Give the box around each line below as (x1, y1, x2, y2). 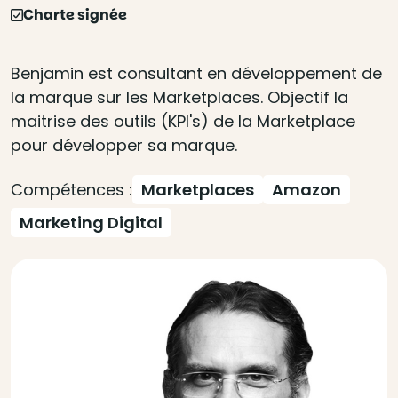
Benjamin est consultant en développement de (11, 62, 382, 84)
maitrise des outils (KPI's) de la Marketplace (11, 110, 355, 132)
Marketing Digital (20, 211, 163, 234)
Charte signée (23, 4, 127, 25)
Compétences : (11, 179, 132, 201)
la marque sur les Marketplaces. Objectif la (11, 86, 348, 108)
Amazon (272, 179, 341, 201)
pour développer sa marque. (11, 134, 237, 156)
